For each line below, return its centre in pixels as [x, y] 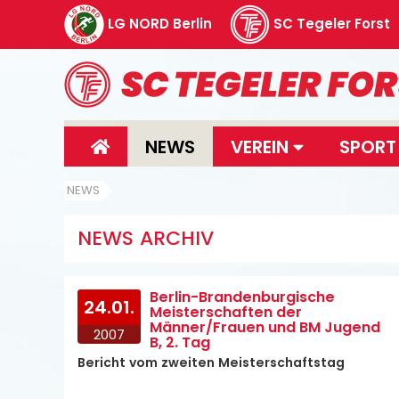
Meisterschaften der [226, 312]
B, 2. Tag [180, 342]
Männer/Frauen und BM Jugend [265, 327]
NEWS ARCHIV [146, 238]
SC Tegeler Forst [332, 23]
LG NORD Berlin [160, 23]
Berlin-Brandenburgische [243, 297]
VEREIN [262, 147]
